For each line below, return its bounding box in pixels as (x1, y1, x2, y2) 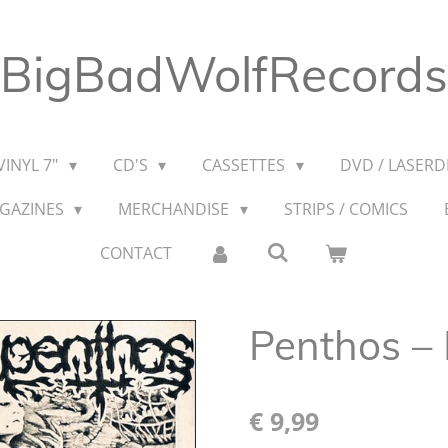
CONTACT (100, 242, 173, 264)
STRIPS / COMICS (283, 198, 408, 220)
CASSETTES (202, 154, 290, 176)
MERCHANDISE (118, 198, 234, 220)
